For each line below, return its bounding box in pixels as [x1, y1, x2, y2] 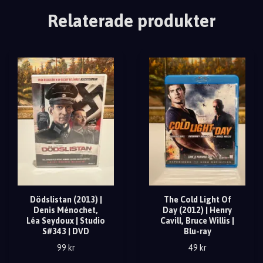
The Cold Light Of [163, 195, 231, 205]
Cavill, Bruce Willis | [160, 216, 234, 226]
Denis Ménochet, [33, 205, 98, 215]
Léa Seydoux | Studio [26, 216, 105, 226]
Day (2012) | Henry [163, 205, 232, 215]
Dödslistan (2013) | [29, 195, 102, 205]
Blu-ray [183, 227, 211, 237]
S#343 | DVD [42, 227, 89, 237]
